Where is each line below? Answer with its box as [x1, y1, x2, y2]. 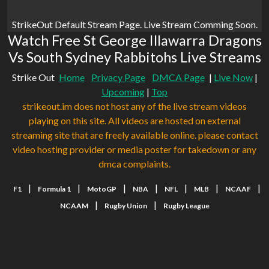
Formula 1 [38, 184, 71, 194]
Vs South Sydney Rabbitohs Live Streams [8, 49, 261, 66]
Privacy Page [91, 71, 145, 83]
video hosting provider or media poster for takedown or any [13, 144, 256, 156]
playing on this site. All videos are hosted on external [28, 115, 241, 127]
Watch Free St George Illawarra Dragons [7, 32, 262, 49]
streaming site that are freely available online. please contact [11, 129, 258, 141]
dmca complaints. [98, 158, 171, 170]
